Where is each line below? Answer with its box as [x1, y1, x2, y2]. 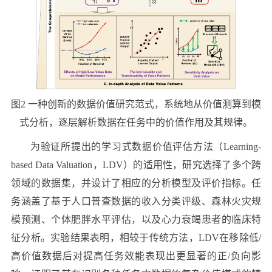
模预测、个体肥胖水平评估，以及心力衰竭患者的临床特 [11, 214, 261, 225]
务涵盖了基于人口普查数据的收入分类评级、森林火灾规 [11, 196, 261, 207]
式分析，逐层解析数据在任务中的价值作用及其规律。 [19, 117, 253, 128]
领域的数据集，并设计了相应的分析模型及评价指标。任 [11, 178, 261, 189]
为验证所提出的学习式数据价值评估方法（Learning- [30, 141, 261, 152]
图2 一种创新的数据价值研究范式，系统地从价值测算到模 [11, 99, 261, 110]
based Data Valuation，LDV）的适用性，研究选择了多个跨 [11, 160, 261, 171]
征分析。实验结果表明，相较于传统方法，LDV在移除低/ [11, 233, 261, 243]
